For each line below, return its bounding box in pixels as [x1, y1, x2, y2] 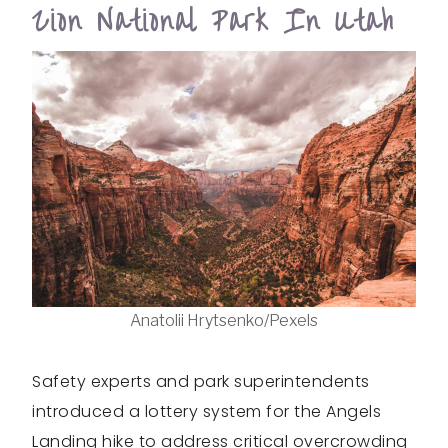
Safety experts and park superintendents [32, 370, 370, 394]
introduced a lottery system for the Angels [32, 400, 381, 424]
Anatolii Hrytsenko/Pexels [130, 311, 318, 331]
